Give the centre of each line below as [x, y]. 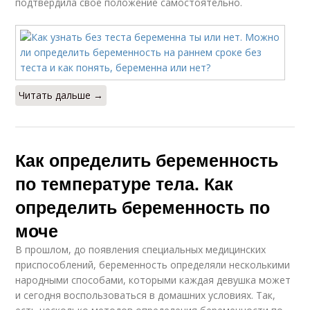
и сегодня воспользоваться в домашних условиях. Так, [146, 295]
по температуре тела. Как [125, 183]
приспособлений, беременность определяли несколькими [153, 264]
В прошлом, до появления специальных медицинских [141, 249]
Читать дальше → [61, 95]
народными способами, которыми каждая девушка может [153, 280]
